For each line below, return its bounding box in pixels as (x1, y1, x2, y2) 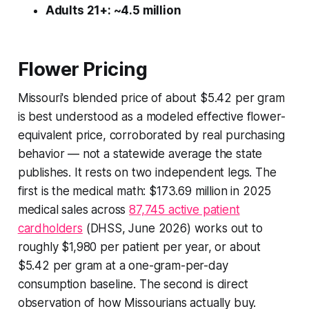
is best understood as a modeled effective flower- (17, 109, 286, 123)
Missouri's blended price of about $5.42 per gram (17, 90, 285, 105)
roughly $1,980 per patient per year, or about (17, 239, 261, 254)
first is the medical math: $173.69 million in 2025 (17, 183, 272, 198)
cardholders (17, 221, 83, 235)
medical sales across (17, 202, 130, 217)
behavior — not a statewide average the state (17, 146, 263, 161)
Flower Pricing (17, 57, 148, 81)
